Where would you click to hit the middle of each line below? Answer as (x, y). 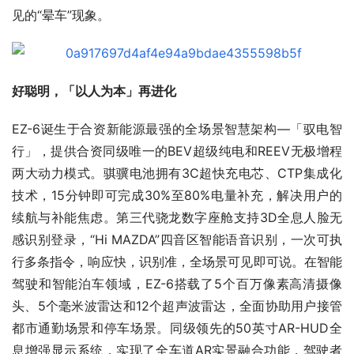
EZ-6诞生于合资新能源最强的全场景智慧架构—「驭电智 (177, 129)
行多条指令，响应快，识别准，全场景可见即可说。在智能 (177, 262)
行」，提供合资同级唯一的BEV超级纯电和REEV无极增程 (177, 151)
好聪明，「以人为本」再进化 (94, 91)
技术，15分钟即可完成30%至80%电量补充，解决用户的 (177, 196)
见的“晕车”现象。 (61, 15)
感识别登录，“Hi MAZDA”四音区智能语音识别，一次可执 (177, 240)
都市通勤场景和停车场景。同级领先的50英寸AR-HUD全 (177, 328)
